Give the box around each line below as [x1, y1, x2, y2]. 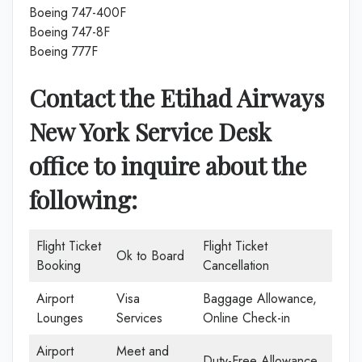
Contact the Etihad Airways [29, 82, 324, 114]
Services [116, 309, 162, 327]
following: [29, 183, 137, 216]
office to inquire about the [29, 149, 306, 182]
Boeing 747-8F [29, 23, 110, 41]
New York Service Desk [29, 116, 271, 148]
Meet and [116, 342, 169, 360]
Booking [36, 256, 81, 275]
